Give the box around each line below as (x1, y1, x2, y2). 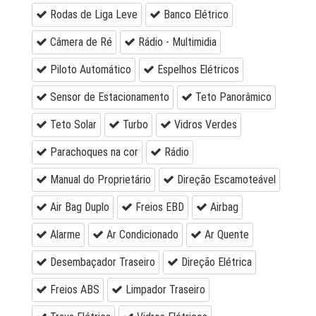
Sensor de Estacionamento (47, 90, 169, 104)
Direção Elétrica (178, 255, 252, 269)
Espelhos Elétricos (154, 63, 239, 77)
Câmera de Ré (47, 35, 112, 49)
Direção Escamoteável (174, 173, 276, 187)
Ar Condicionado (104, 228, 178, 242)
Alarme (47, 228, 80, 242)
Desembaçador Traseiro (47, 255, 155, 269)
